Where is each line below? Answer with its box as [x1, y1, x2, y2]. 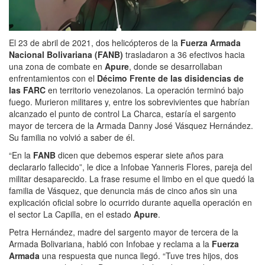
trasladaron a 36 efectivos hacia [123, 49, 245, 61]
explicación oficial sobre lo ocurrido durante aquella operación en [9, 196, 252, 209]
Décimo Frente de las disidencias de [97, 72, 244, 85]
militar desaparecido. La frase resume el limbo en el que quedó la [9, 173, 254, 185]
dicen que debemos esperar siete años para [56, 149, 224, 161]
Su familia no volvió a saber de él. [9, 131, 135, 144]
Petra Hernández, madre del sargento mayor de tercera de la [9, 226, 238, 238]
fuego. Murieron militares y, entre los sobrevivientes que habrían [9, 96, 250, 108]
